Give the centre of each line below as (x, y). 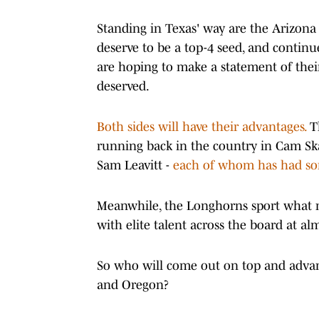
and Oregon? (133, 284)
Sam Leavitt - (135, 165)
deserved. (123, 86)
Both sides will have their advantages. (202, 126)
